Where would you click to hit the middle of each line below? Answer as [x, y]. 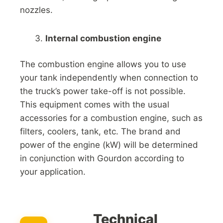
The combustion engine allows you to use [103, 64]
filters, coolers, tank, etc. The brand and [100, 132]
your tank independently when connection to [109, 78]
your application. [53, 172]
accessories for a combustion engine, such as [111, 118]
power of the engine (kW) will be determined [109, 145]
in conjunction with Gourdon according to [102, 159]
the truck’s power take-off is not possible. [103, 91]
